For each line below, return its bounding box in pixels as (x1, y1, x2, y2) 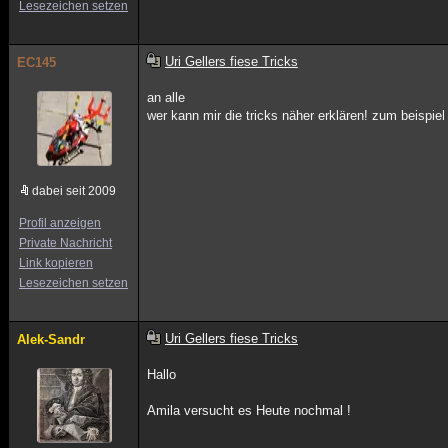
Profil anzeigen (19, 216, 101, 230)
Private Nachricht (19, 236, 112, 250)
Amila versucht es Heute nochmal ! (147, 403, 352, 418)
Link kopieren (19, 256, 93, 270)
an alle (147, 90, 186, 105)
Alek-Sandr (17, 332, 85, 347)
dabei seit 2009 (32, 184, 116, 198)
